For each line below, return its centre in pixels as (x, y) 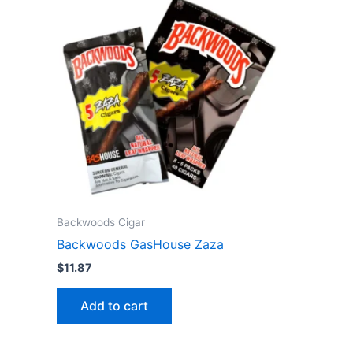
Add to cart (114, 305)
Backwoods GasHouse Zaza (140, 245)
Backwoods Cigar (101, 222)
